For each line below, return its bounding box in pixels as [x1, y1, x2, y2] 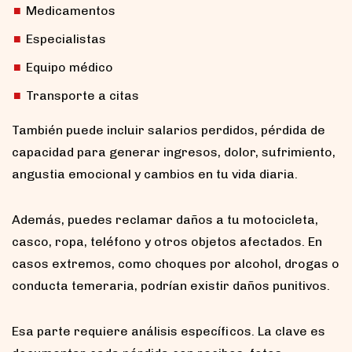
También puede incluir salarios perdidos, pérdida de [12, 123, 325, 138]
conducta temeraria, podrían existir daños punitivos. [12, 278, 330, 294]
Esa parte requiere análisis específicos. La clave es [12, 324, 325, 339]
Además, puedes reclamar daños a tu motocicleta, [12, 212, 318, 228]
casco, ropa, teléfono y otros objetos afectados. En [12, 234, 322, 250]
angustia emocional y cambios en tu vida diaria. [12, 167, 298, 182]
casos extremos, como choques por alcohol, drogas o [12, 256, 339, 272]
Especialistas [26, 31, 106, 47]
